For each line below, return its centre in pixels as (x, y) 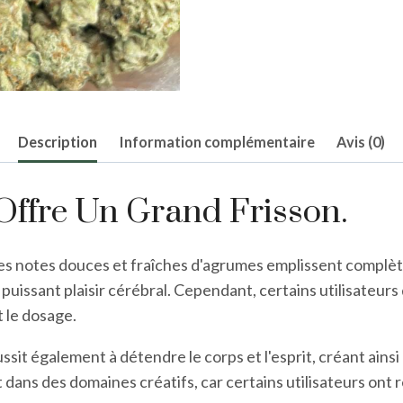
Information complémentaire (217, 142)
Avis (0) (361, 142)
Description (57, 142)
